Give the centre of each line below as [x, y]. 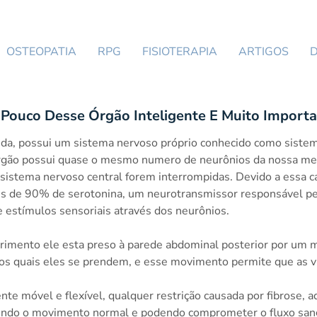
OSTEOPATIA [41, 52]
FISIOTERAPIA [180, 52]
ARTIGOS [264, 52]
